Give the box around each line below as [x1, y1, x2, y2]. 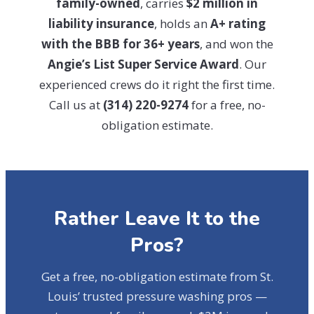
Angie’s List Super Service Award [48, 56, 239, 72]
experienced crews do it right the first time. [39, 76, 275, 93]
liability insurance [48, 15, 154, 32]
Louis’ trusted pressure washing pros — [47, 288, 267, 304]
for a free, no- [188, 97, 266, 113]
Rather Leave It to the [54, 205, 260, 232]
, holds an [154, 15, 210, 32]
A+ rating [210, 15, 266, 32]
